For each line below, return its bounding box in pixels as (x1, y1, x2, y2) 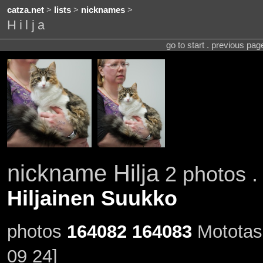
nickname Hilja (6, 160, 159, 186)
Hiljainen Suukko (6, 186, 177, 210)
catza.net (6, 5, 44, 15)
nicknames (80, 5, 125, 15)
